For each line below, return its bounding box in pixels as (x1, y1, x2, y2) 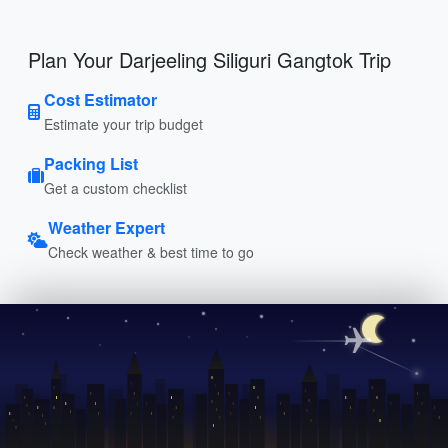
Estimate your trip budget (44, 113, 203, 134)
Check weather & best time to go (48, 241, 254, 262)
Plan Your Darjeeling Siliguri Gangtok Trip (28, 44, 391, 74)
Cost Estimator (44, 87, 157, 111)
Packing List (44, 151, 138, 175)
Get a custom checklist (44, 177, 187, 198)
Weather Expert (48, 215, 165, 239)
